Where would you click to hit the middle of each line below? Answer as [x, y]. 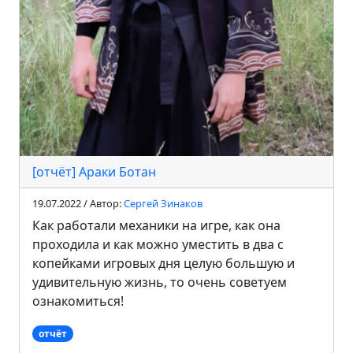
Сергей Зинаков [163, 203]
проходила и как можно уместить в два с [158, 244]
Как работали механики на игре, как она [156, 225]
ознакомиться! [78, 301]
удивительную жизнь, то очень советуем [160, 282]
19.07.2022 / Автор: [78, 203]
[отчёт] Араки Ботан [94, 171]
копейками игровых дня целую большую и [163, 263]
